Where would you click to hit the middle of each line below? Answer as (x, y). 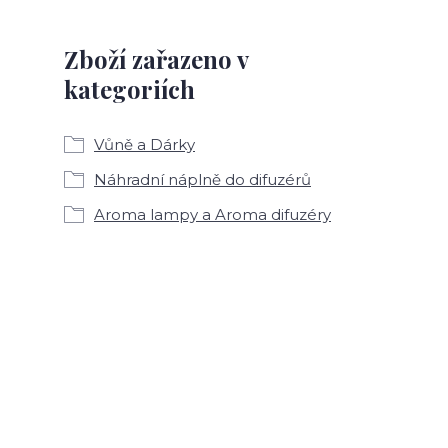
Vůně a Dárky (144, 144)
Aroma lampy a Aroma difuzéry (212, 214)
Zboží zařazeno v (156, 58)
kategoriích (129, 88)
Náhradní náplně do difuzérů (202, 179)
